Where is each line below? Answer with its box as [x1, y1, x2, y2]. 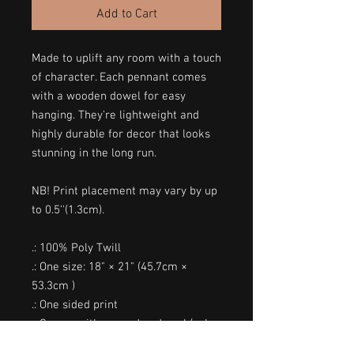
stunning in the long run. [32, 145, 156, 160]
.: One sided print [32, 297, 118, 312]
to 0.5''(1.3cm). [32, 202, 104, 217]
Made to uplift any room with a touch [32, 51, 221, 66]
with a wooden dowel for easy [32, 88, 186, 104]
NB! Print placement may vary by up [32, 183, 217, 198]
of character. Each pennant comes [32, 70, 206, 85]
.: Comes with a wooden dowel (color [32, 316, 219, 331]
